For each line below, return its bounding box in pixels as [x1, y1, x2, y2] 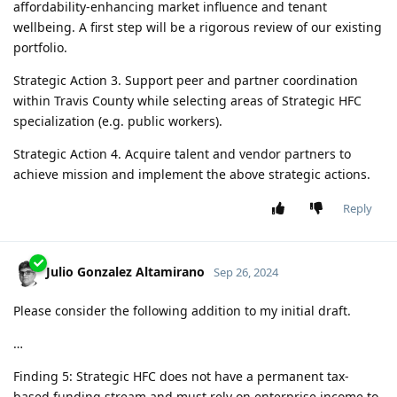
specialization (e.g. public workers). [13, 113, 222, 130]
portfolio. [13, 39, 67, 57]
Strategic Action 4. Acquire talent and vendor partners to [13, 145, 351, 163]
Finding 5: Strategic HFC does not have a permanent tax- [13, 368, 349, 385]
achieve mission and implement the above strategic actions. [13, 166, 370, 183]
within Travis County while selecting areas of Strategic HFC [13, 92, 362, 110]
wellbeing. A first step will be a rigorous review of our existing [13, 19, 382, 36]
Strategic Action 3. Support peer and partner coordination [13, 72, 358, 90]
